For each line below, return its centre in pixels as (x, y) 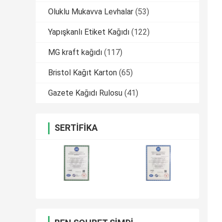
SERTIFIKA (76, 128)
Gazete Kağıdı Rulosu (85, 93)
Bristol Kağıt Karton (83, 73)
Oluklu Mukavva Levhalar (91, 12)
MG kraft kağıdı (75, 53)
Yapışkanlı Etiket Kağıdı (89, 32)
